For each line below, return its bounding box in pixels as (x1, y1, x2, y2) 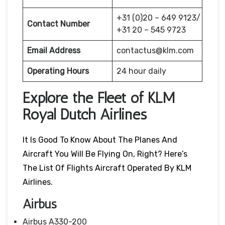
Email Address (27, 45, 80, 55)
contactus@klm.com (117, 45, 194, 55)
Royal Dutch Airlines (23, 105, 147, 124)
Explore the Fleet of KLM (23, 88, 175, 107)
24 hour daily (117, 66, 166, 76)
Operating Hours (27, 66, 89, 76)
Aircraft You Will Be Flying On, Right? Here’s (23, 149, 187, 159)
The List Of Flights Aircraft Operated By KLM (23, 163, 191, 173)
